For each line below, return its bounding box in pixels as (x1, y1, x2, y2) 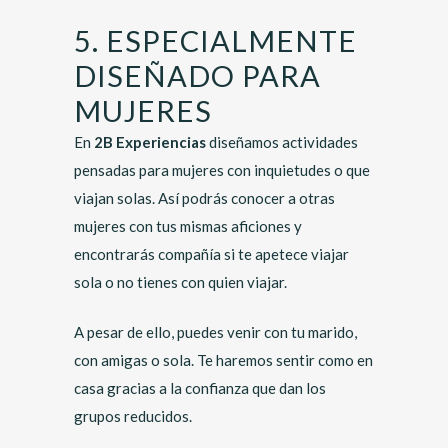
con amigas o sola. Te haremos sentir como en (74, 351, 373, 369)
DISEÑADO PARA (74, 58, 321, 93)
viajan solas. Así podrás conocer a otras (74, 189, 335, 207)
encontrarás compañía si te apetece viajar (74, 245, 349, 263)
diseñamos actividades (206, 133, 358, 151)
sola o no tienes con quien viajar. (74, 273, 290, 291)
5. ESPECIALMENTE (74, 23, 357, 58)
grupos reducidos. (74, 407, 192, 425)
